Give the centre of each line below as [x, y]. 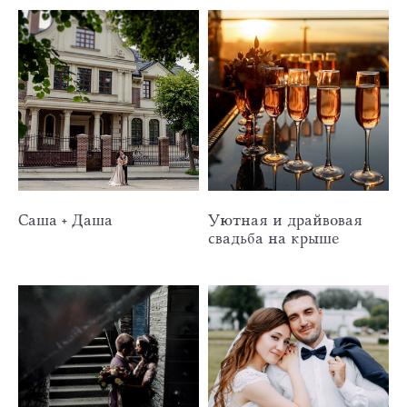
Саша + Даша [65, 219]
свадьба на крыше [274, 238]
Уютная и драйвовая [285, 219]
